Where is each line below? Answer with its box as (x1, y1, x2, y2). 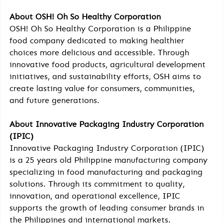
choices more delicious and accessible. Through (9, 48, 192, 58)
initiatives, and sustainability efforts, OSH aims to (9, 72, 204, 82)
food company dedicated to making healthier (9, 36, 187, 46)
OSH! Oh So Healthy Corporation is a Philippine (9, 24, 194, 34)
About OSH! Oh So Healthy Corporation (9, 12, 161, 22)
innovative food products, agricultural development (9, 60, 208, 70)
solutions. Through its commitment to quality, (9, 179, 187, 189)
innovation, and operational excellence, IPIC (9, 191, 183, 201)
